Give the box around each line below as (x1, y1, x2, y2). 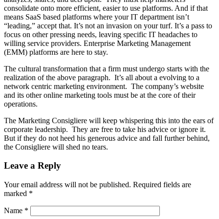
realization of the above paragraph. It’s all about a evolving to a (4, 73, 199, 82)
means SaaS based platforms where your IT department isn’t (4, 12, 189, 21)
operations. (4, 99, 38, 108)
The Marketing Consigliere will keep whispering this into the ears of (4, 116, 214, 125)
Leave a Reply (4, 160, 61, 171)
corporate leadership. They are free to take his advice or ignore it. (4, 125, 208, 133)
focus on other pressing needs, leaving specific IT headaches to (4, 30, 197, 39)
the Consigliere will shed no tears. (4, 142, 108, 151)
